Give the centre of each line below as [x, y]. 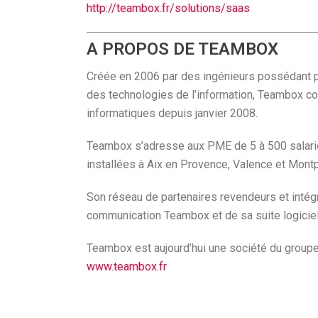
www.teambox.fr [127, 267]
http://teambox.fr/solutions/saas [168, 8]
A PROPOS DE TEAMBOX [182, 49]
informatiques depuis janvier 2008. [172, 113]
